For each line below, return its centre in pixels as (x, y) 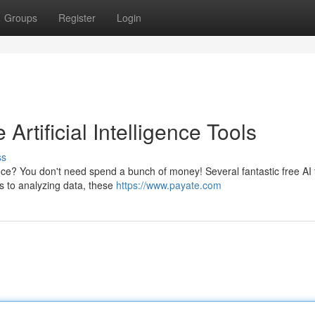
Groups (21, 18)
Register (77, 18)
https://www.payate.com (169, 185)
